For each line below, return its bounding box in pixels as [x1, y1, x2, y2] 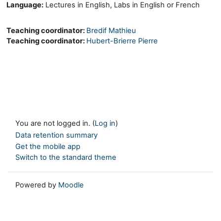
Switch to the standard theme [15, 153, 116, 162]
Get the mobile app [15, 142, 80, 151]
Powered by [15, 180, 58, 189]
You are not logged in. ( [15, 119, 95, 128]
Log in [95, 119, 115, 128]
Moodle [58, 180, 84, 189]
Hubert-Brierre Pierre [86, 37, 158, 45]
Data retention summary [15, 131, 98, 140]
